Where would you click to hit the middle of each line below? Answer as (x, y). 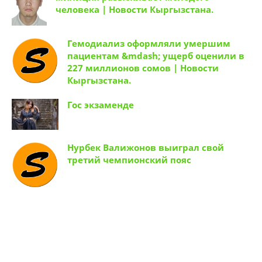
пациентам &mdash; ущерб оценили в (156, 55)
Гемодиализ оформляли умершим (149, 43)
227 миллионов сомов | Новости (143, 68)
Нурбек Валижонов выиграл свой (146, 147)
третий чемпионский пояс (129, 159)
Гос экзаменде (101, 104)
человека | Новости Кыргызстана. (135, 9)
